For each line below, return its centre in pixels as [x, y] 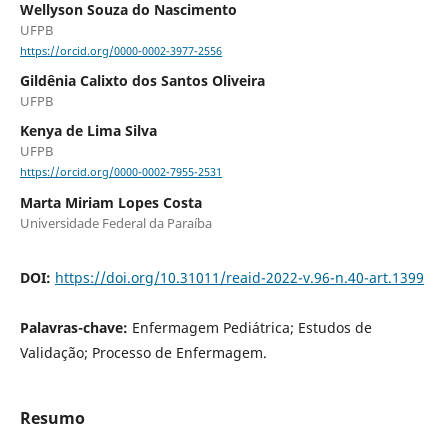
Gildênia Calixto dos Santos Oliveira [142, 81]
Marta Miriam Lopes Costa [110, 202]
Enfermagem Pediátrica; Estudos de [251, 327]
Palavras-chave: [75, 327]
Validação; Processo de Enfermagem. [143, 352]
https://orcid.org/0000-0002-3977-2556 [120, 51]
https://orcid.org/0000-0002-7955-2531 [120, 172]
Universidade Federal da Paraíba [115, 222]
